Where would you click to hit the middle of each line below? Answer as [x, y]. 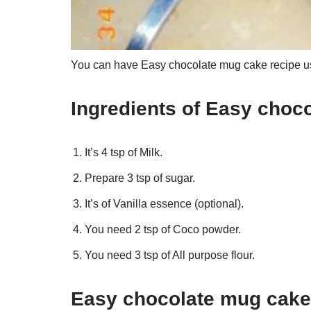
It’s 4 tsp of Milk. [124, 152]
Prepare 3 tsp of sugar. [140, 178]
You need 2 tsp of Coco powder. [163, 229]
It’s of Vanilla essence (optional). [164, 203]
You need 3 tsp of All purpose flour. [170, 255]
